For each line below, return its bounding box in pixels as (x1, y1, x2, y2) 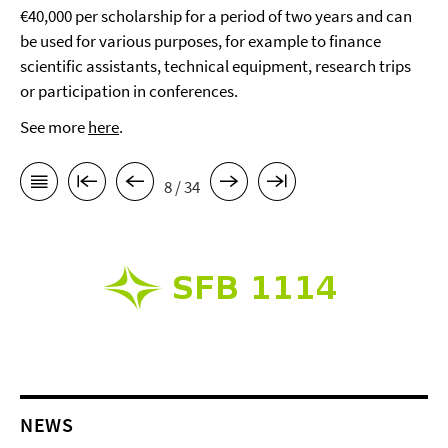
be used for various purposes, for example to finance (20, 30, 381, 52)
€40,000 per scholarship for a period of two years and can (20, 5, 412, 27)
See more (20, 116, 88, 138)
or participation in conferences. (20, 80, 238, 102)
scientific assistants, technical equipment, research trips (20, 55, 411, 77)
